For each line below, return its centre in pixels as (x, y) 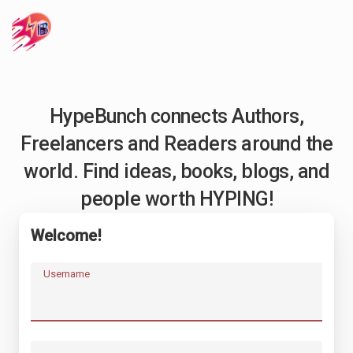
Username (67, 274)
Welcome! (66, 236)
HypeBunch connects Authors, (176, 116)
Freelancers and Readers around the (176, 144)
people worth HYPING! (176, 199)
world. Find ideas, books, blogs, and (176, 171)
